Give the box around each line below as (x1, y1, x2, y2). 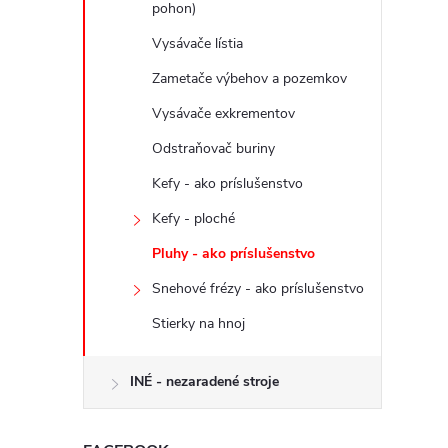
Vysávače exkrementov (152, 104, 295, 123)
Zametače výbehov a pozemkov (152, 69, 347, 88)
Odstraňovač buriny (152, 139, 275, 158)
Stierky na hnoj (152, 314, 245, 333)
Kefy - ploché (152, 209, 235, 228)
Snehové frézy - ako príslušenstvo (152, 279, 364, 298)
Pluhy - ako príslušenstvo (152, 244, 315, 263)
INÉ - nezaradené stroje (130, 372, 279, 391)
